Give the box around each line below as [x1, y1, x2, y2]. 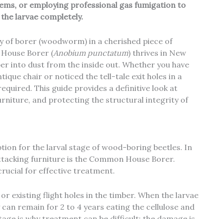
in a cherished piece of [87, 36, 173, 46]
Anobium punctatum [53, 47, 128, 58]
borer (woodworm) [15, 36, 87, 46]
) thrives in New [128, 47, 186, 58]
